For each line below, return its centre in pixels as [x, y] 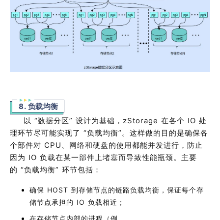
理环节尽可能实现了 [47, 133]
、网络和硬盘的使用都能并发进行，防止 [132, 145]
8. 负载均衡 [39, 106]
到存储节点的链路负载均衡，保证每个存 [137, 190]
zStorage [142, 120]
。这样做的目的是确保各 [165, 133]
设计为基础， [99, 120]
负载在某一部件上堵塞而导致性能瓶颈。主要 [118, 157]
